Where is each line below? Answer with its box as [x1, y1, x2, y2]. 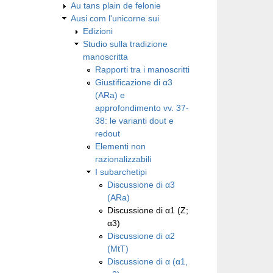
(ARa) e [95, 90, 125, 100]
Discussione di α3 [107, 179, 175, 190]
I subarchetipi [95, 166, 147, 177]
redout [95, 128, 120, 138]
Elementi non [95, 141, 146, 151]
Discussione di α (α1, [107, 256, 188, 266]
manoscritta [83, 51, 128, 62]
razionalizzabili [95, 154, 151, 164]
